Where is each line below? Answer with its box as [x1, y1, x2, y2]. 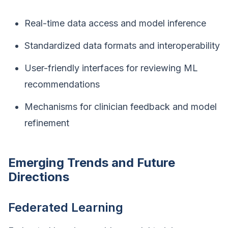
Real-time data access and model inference [24, 18, 206, 28]
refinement [24, 118, 69, 128]
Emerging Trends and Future [8, 155, 175, 170]
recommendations [24, 79, 100, 90]
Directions [8, 169, 69, 184]
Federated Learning [8, 200, 123, 215]
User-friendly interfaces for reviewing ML [24, 63, 198, 73]
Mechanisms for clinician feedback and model [24, 101, 217, 112]
